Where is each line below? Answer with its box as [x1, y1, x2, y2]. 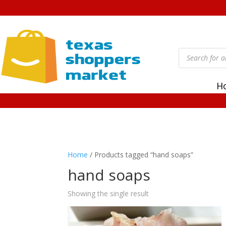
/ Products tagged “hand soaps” [88, 149, 194, 159]
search [178, 52, 200, 63]
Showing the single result [68, 188, 149, 198]
